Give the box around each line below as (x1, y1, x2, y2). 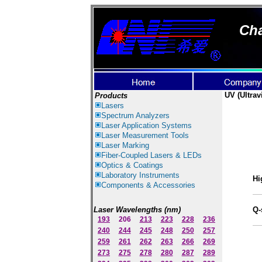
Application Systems (122, 121, 192, 130)
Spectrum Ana (101, 111, 149, 120)
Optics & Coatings (101, 161, 163, 170)
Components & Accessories (101, 181, 195, 189)
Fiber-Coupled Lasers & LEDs (101, 151, 202, 160)
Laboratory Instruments (101, 171, 180, 180)
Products (95, 91, 127, 100)
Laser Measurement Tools (101, 131, 189, 140)
